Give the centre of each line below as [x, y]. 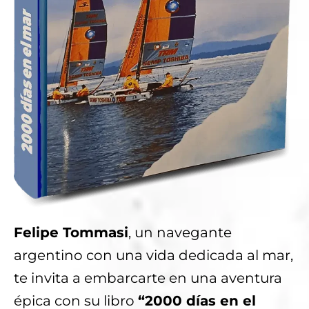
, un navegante [180, 233]
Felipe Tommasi [71, 233]
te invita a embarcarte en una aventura [148, 278]
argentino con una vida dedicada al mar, [153, 256]
